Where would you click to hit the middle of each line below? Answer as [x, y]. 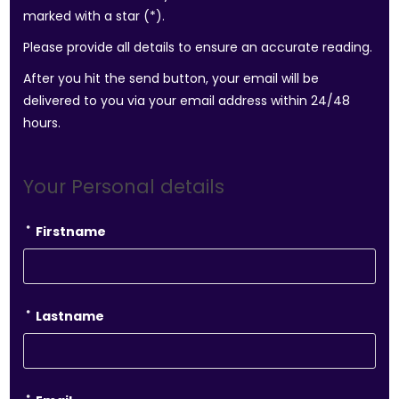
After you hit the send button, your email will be [171, 78]
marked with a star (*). [94, 16]
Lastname [69, 316]
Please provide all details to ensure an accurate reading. [198, 47]
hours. [42, 123]
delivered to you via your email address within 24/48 [187, 101]
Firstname [70, 232]
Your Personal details [124, 187]
